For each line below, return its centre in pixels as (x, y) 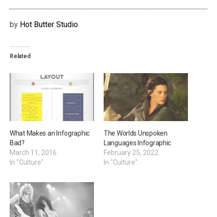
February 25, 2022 (131, 153)
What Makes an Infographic (50, 133)
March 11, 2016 (33, 153)
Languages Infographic (138, 143)
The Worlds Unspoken (136, 133)
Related (20, 56)
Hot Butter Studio (49, 25)
